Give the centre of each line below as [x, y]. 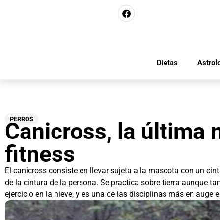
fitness [40, 154]
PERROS [22, 119]
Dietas [167, 63]
